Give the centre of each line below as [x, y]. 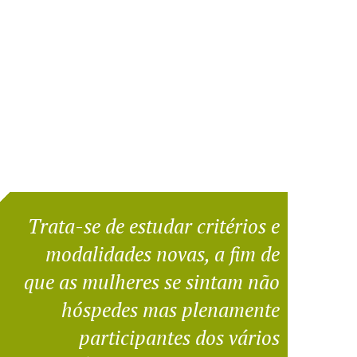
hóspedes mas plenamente [170, 309]
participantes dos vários [179, 337]
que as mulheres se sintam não [151, 281]
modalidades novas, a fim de [162, 253]
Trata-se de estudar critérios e [153, 226]
